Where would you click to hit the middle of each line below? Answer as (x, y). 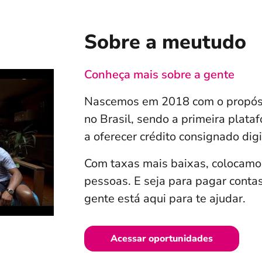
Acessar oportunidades (162, 239)
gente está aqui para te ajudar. (165, 199)
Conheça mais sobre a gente (159, 75)
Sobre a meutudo (165, 42)
